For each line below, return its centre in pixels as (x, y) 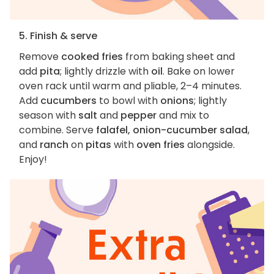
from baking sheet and (179, 57)
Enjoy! (33, 160)
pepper (139, 116)
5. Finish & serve (58, 36)
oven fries (161, 145)
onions (177, 101)
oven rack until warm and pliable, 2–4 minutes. (130, 86)
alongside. (210, 145)
